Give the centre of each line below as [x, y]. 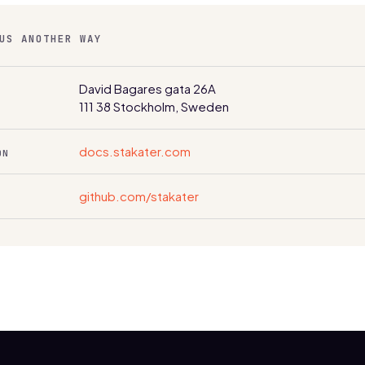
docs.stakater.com [135, 151]
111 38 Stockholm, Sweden [154, 106]
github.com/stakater [139, 196]
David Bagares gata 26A [147, 88]
